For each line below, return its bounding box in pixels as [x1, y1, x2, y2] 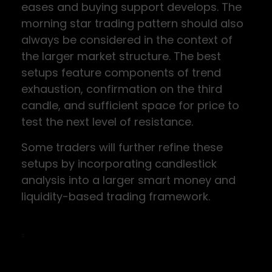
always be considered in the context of [21, 32, 233, 47]
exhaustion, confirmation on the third [21, 81, 222, 97]
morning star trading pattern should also [21, 16, 243, 31]
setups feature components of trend [21, 65, 221, 80]
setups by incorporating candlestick [21, 156, 217, 171]
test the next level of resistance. [21, 114, 193, 129]
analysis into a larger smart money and [21, 172, 236, 188]
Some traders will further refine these [21, 140, 223, 155]
